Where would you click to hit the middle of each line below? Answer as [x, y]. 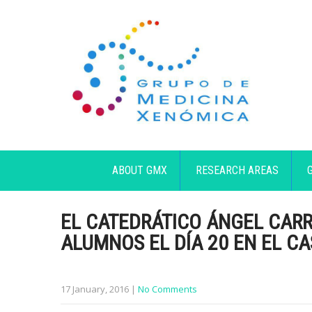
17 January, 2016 [95, 289]
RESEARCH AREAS [237, 170]
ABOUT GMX [140, 170]
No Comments [167, 289]
